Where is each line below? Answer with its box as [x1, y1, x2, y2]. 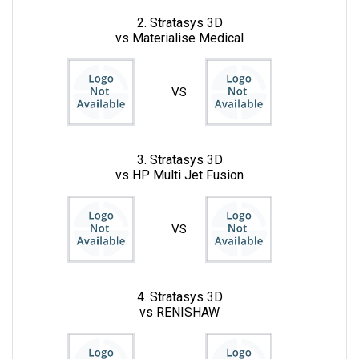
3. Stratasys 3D [136, 151, 223, 167]
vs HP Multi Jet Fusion [115, 167, 244, 183]
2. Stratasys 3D [136, 14, 223, 30]
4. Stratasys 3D [136, 288, 223, 305]
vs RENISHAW [139, 304, 220, 320]
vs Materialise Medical [115, 30, 244, 46]
